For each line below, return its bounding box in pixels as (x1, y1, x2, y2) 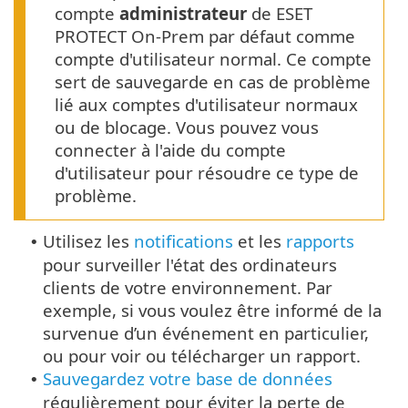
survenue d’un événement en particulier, (43, 321, 369, 344)
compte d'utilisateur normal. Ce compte (55, 46, 372, 70)
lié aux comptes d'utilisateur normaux (55, 92, 358, 116)
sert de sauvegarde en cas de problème (55, 69, 371, 93)
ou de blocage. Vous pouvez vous (55, 115, 319, 138)
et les (233, 229, 286, 252)
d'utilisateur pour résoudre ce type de (55, 160, 359, 184)
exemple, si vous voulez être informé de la (43, 298, 382, 321)
